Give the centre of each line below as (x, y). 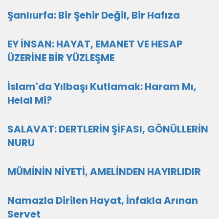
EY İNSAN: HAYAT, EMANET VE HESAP (95, 44)
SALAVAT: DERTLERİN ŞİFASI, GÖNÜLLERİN (108, 129)
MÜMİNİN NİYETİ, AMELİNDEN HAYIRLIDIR (104, 172)
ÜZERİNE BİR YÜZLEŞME (61, 58)
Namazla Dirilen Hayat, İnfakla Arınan (103, 200)
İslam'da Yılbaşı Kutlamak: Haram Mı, (102, 87)
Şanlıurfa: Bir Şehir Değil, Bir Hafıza (94, 15)
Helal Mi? (30, 100)
